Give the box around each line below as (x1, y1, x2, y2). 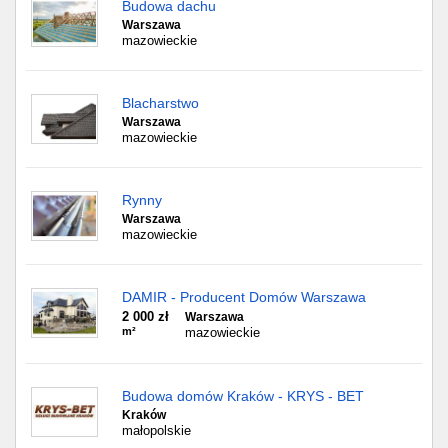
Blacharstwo (122, 95, 199, 111)
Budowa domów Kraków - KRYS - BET (122, 388, 364, 404)
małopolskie (122, 423, 191, 438)
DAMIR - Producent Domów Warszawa (122, 289, 366, 305)
